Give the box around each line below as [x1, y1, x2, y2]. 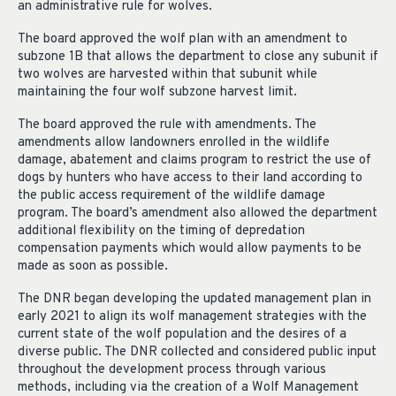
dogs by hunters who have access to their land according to [18, 170, 362, 187]
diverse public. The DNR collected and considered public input [18, 344, 377, 361]
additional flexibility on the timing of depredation [18, 223, 305, 240]
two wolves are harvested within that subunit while [18, 66, 317, 84]
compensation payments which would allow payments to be [18, 240, 362, 258]
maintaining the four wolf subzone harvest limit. [18, 84, 297, 102]
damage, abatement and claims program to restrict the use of [18, 152, 371, 170]
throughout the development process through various [18, 362, 326, 378]
